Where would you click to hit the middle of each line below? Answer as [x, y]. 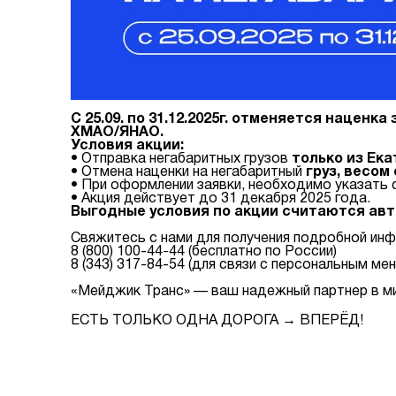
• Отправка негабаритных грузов [181, 160]
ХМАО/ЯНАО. [117, 133]
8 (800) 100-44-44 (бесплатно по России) [204, 252]
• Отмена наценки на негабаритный [188, 173]
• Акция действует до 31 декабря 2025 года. [221, 199]
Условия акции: [127, 146]
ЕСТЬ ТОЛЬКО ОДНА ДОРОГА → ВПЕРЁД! [217, 321]
